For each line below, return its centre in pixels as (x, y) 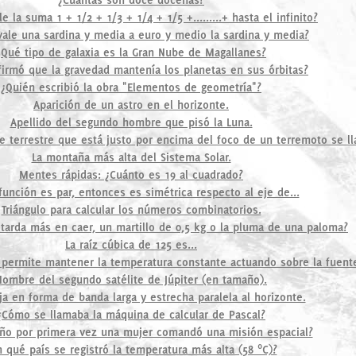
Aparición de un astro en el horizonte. (131, 104)
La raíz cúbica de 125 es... (131, 244)
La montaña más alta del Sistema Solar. (131, 157)
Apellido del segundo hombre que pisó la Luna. (131, 122)
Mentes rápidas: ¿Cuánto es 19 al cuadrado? (131, 174)
